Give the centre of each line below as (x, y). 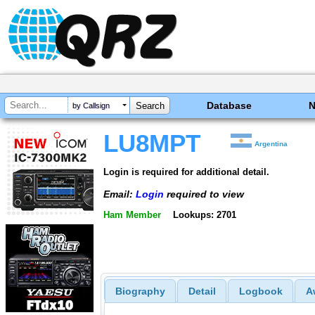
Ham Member (132, 215)
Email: (120, 194)
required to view (204, 194)
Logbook (261, 291)
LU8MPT (152, 143)
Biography (140, 291)
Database (230, 105)
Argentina (271, 144)
